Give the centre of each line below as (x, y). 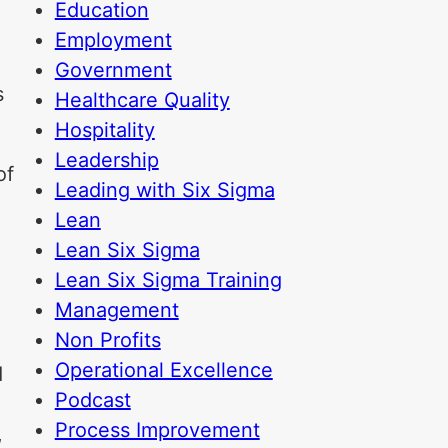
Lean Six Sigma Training (168, 280)
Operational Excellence (163, 370)
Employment (113, 40)
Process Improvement (157, 430)
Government (113, 70)
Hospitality (104, 130)
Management (116, 310)
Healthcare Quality (142, 100)
